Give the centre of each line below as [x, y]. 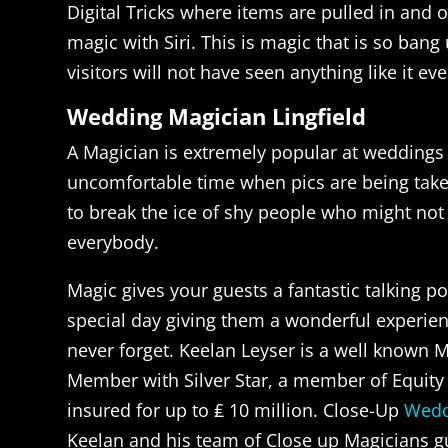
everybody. [113, 242]
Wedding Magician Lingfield [217, 116]
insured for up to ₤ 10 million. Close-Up [236, 410]
